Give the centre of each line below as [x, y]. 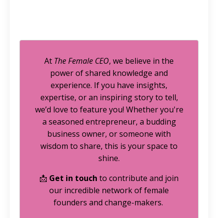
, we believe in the [141, 61]
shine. [109, 158]
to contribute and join [138, 178]
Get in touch [73, 178]
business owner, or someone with [109, 134]
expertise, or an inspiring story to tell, [109, 97]
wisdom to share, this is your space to [109, 146]
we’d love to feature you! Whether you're [109, 109]
